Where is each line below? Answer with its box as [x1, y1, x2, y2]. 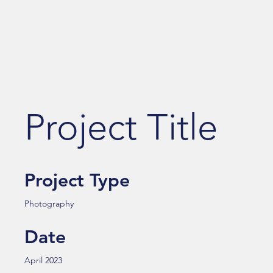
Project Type [24, 169, 130, 191]
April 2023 [24, 255, 62, 266]
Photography [24, 198, 74, 209]
